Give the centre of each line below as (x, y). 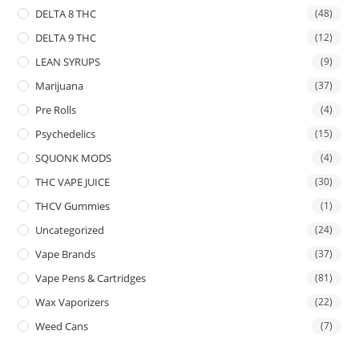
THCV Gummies (73, 206)
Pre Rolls (56, 109)
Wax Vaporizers (73, 302)
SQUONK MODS (74, 157)
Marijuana (60, 85)
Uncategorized (70, 230)
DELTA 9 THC (66, 37)
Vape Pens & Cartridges (91, 278)
